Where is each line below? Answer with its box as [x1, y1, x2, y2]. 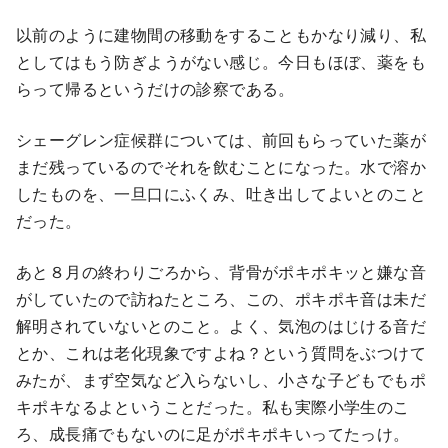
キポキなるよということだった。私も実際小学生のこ [16, 394, 410, 418]
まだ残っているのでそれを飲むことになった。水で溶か [16, 154, 426, 178]
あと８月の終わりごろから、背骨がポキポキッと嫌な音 [16, 259, 426, 283]
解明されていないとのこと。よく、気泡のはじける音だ [16, 313, 426, 337]
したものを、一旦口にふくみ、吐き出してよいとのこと [16, 181, 426, 205]
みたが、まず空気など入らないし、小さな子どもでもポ [16, 367, 426, 391]
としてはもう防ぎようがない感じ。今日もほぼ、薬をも [16, 49, 426, 73]
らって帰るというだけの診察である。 [16, 76, 295, 100]
